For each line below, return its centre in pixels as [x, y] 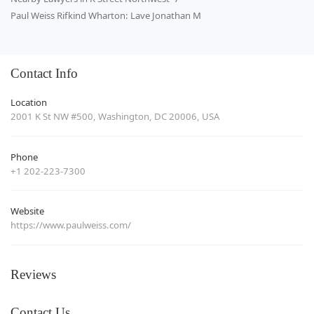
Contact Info [44, 74]
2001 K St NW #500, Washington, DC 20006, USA [115, 116]
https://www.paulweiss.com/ [71, 225]
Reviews [33, 274]
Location [29, 102]
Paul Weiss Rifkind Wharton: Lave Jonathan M [106, 16]
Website [27, 211]
